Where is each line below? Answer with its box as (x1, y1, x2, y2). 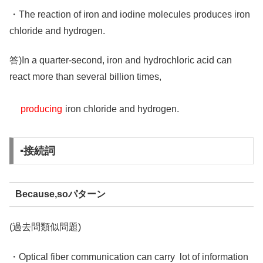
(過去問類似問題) (9, 222, 81, 232)
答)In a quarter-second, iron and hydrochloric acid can (9, 55, 232, 66)
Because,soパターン (15, 189, 106, 200)
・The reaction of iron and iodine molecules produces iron (9, 9, 250, 19)
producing (21, 103, 62, 114)
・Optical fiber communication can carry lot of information (9, 251, 248, 262)
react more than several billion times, (9, 72, 161, 82)
